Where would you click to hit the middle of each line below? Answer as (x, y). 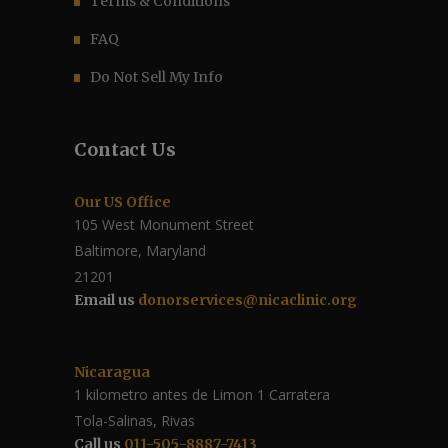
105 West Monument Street (164, 225)
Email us (106, 300)
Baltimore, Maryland (140, 251)
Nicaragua (112, 372)
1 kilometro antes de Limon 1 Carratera (202, 395)
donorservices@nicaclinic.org (247, 300)
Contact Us (125, 150)
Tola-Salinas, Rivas (134, 421)
